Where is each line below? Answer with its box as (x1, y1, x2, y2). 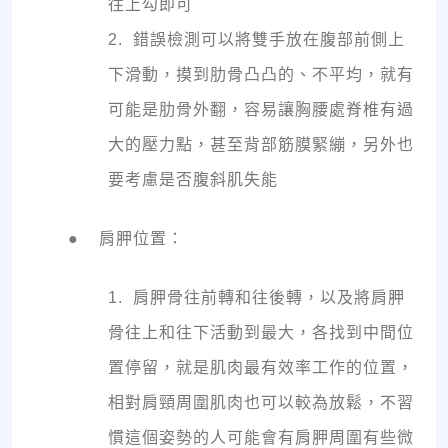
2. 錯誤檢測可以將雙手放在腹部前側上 (108, 31, 405, 49)
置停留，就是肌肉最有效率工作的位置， (108, 359, 414, 377)
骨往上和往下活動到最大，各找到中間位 (108, 324, 414, 342)
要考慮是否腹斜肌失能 (108, 171, 278, 189)
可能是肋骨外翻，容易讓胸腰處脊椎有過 (108, 101, 414, 119)
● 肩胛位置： (68, 230, 184, 248)
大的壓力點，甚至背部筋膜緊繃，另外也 (108, 136, 414, 154)
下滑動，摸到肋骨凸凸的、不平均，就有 (108, 66, 414, 84)
